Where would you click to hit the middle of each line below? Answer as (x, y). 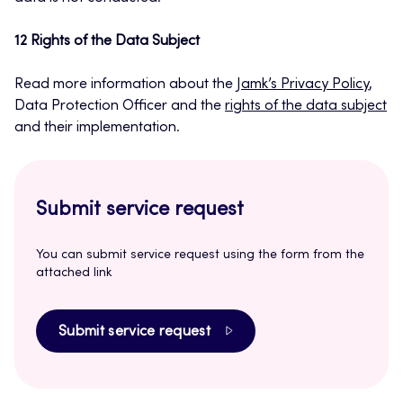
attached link (74, 274)
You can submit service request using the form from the (200, 256)
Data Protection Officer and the (120, 107)
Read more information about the (125, 85)
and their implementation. (97, 128)
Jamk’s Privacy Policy (303, 85)
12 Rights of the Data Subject (107, 42)
